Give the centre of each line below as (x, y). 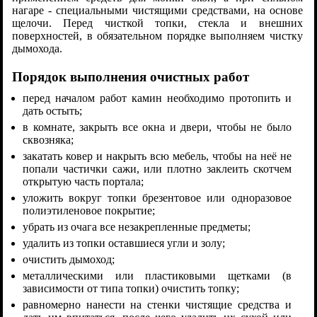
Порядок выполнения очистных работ (131, 77)
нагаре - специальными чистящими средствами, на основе (157, 11)
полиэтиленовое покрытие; (89, 211)
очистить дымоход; (69, 260)
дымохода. (38, 49)
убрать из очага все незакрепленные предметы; (137, 227)
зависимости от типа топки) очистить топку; (131, 289)
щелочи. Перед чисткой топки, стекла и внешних (157, 23)
